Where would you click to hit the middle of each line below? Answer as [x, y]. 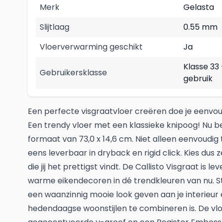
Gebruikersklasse [73, 73]
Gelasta [199, 7]
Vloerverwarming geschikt [91, 47]
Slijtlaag [55, 27]
